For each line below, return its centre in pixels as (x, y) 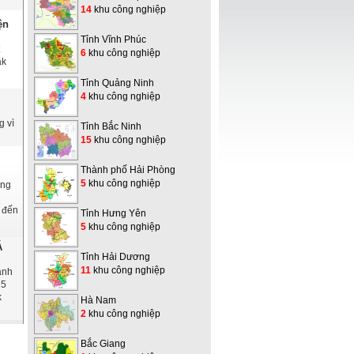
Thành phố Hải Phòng (128, 170)
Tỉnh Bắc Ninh (111, 126)
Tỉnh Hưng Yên (113, 213)
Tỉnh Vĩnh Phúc (113, 40)
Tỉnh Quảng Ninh (117, 83)
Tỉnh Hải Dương (115, 257)
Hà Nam (98, 300)
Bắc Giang (103, 344)
